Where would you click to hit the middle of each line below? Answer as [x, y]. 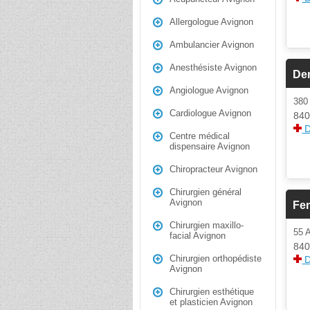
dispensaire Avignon [210, 146]
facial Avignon [198, 236]
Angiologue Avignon [209, 90]
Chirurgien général [206, 192]
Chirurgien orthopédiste [216, 258]
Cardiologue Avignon [210, 113]
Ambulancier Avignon [212, 45]
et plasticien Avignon [211, 302]
